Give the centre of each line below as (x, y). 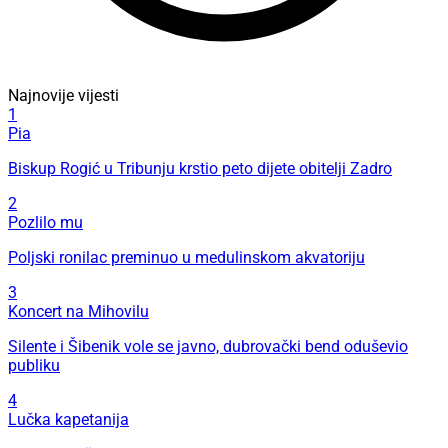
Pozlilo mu (45, 223)
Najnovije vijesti (63, 96)
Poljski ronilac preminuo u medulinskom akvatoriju (186, 258)
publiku (34, 366)
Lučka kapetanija (68, 420)
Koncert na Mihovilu (78, 312)
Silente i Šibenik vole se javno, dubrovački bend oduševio (208, 347)
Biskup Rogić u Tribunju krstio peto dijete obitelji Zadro (200, 169)
